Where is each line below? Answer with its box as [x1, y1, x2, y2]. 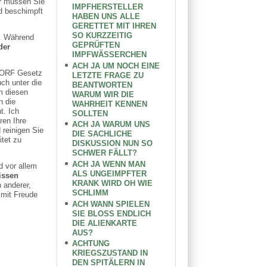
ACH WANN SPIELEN [72, 199, 150, 209]
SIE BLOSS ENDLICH [72, 209, 151, 218]
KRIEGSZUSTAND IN [72, 249, 148, 258]
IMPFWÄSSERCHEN [72, 50, 147, 59]
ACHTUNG [72, 239, 110, 249]
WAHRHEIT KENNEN [72, 99, 148, 108]
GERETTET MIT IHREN [72, 21, 157, 30]
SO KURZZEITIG [72, 31, 133, 40]
